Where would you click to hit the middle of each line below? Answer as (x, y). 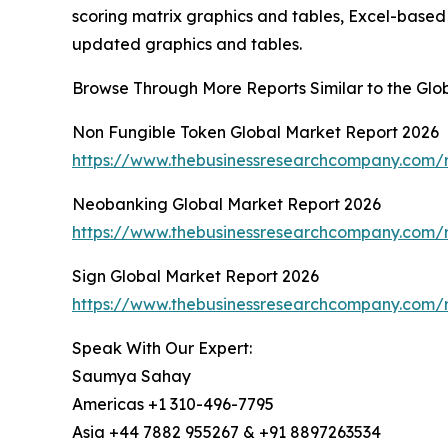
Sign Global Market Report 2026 (195, 276)
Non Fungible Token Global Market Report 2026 (255, 132)
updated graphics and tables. (187, 44)
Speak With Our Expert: (162, 348)
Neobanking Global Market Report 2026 (226, 204)
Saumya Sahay (131, 376)
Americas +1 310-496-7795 (173, 404)
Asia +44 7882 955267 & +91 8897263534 (226, 432)
